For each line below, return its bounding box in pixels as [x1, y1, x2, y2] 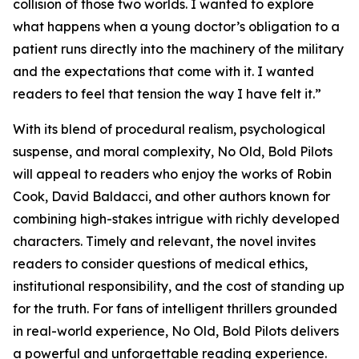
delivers [290, 323, 339, 339]
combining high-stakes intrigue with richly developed [13, 211, 340, 227]
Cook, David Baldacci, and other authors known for [13, 188, 330, 204]
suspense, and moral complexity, [13, 143, 217, 159]
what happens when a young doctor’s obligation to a [13, 18, 340, 34]
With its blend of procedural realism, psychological [13, 121, 325, 137]
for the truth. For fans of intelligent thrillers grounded [13, 301, 337, 317]
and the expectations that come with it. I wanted [13, 63, 314, 79]
